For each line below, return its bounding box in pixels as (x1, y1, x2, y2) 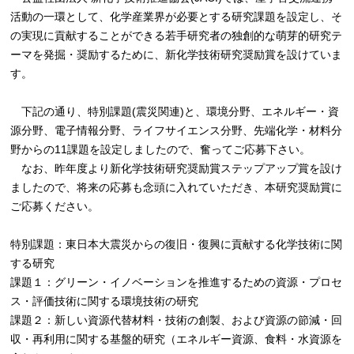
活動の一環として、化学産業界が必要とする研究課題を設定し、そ (10, 11, 343, 23)
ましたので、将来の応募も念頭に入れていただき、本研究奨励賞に (10, 182, 343, 194)
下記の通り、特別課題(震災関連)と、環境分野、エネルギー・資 (10, 106, 340, 118)
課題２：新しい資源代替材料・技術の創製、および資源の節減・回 (10, 314, 343, 326)
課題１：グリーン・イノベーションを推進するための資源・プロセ (10, 277, 343, 288)
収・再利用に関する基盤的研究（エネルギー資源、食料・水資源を (10, 333, 343, 345)
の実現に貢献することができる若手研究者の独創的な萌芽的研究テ (10, 30, 343, 42)
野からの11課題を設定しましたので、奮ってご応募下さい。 (10, 144, 311, 156)
